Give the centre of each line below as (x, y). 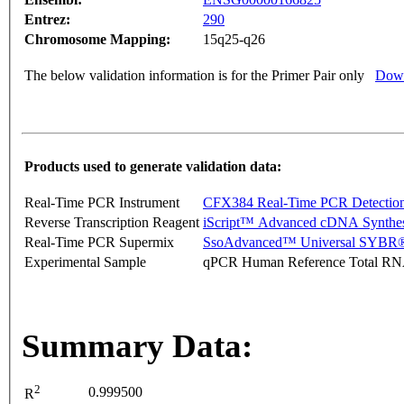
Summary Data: (137, 346)
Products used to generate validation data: (153, 167)
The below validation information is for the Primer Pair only (194, 76)
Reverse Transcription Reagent (112, 223)
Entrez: (47, 20)
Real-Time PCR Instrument (102, 203)
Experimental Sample (85, 262)
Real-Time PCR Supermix (99, 243)
